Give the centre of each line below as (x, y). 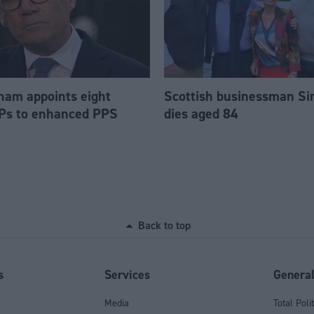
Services (127, 275)
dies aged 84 (201, 114)
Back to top (164, 225)
